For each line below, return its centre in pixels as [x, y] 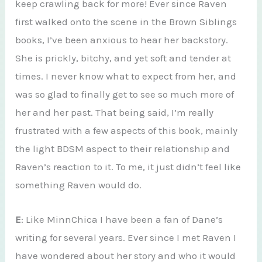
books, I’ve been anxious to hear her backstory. [122, 40]
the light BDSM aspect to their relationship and [123, 149]
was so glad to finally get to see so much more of [125, 94]
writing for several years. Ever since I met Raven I [126, 237]
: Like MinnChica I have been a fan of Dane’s [122, 219]
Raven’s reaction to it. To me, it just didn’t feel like [128, 167]
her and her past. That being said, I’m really [115, 113]
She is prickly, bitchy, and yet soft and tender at [123, 58]
